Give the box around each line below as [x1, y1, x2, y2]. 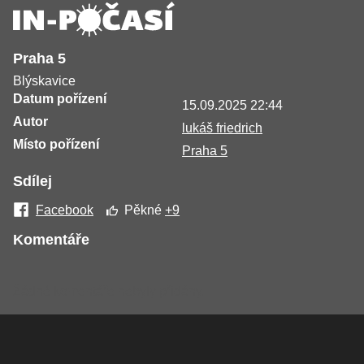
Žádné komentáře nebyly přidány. [13, 284, 205, 299]
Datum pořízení [13, 92, 106, 106]
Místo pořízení [13, 137, 99, 152]
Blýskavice [13, 74, 76, 89]
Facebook [36, 203, 93, 218]
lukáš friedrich [182, 121, 262, 136]
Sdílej [13, 173, 52, 190]
